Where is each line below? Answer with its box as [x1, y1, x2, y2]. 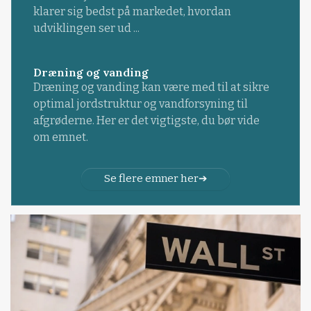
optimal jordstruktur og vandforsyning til [33, 96, 248, 110]
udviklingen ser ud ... [33, 21, 140, 35]
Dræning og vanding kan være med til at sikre [33, 80, 269, 94]
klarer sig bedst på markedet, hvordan [33, 4, 231, 18]
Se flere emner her [103, 172, 199, 185]
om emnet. [33, 130, 88, 144]
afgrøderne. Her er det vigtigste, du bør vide [33, 113, 260, 127]
